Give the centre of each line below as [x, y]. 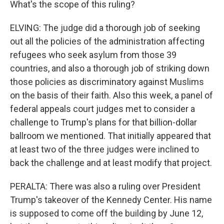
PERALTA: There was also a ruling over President [105, 186]
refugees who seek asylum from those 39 [93, 55]
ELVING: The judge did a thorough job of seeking [105, 28]
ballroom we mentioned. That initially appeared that [110, 136]
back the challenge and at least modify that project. [111, 163]
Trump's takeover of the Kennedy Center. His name [111, 200]
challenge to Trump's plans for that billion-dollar [103, 122]
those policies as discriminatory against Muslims [107, 82]
